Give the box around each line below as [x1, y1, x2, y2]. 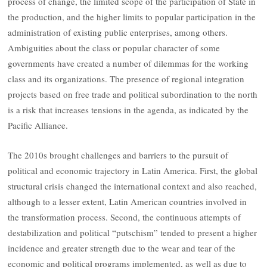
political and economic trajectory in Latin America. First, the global [8, 164, 258, 177]
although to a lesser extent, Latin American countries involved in [8, 195, 247, 208]
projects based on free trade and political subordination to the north [8, 88, 258, 100]
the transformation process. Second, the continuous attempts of [8, 211, 241, 223]
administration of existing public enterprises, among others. [8, 26, 228, 38]
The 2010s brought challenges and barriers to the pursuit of [8, 149, 229, 162]
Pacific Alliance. [8, 119, 69, 131]
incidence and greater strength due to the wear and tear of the [8, 242, 236, 254]
